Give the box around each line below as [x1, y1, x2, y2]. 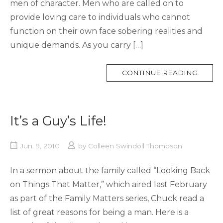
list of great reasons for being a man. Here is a [10, 207, 189, 217]
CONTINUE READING [122, 68, 198, 77]
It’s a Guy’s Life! [10, 112, 107, 128]
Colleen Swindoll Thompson [88, 141, 182, 150]
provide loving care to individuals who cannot [10, 12, 190, 22]
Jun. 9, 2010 [20, 141, 60, 150]
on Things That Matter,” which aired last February [10, 179, 207, 189]
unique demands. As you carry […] [10, 40, 143, 50]
